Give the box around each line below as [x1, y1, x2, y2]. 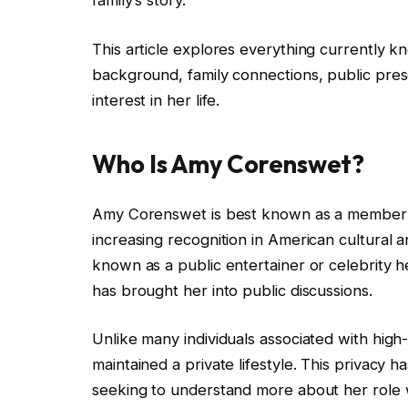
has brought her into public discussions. [92, 280, 372, 300]
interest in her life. [92, 91, 220, 110]
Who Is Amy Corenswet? [92, 148, 365, 180]
